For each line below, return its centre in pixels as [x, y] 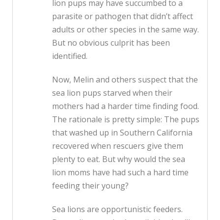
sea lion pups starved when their [112, 93]
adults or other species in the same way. [125, 30]
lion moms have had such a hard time [120, 173]
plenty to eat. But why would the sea [119, 159]
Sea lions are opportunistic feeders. [117, 209]
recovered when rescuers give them [118, 146]
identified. [70, 56]
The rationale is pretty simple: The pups [126, 120]
